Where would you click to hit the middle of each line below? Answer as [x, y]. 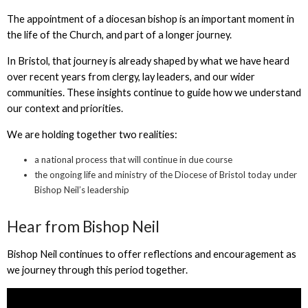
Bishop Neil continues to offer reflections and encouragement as [151, 254]
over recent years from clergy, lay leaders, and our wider [131, 77]
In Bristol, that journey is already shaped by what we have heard [148, 61]
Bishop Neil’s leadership [82, 190]
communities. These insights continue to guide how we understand [154, 93]
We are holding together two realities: [93, 134]
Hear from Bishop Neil [84, 227]
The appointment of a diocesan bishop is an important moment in [150, 19]
